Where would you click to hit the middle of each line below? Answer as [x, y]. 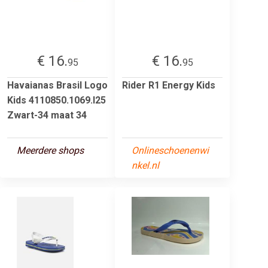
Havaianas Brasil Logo [57, 85]
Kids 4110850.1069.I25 [57, 100]
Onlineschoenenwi [170, 150]
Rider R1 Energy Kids [169, 85]
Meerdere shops [50, 150]
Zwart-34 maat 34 [47, 115]
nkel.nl [145, 165]
